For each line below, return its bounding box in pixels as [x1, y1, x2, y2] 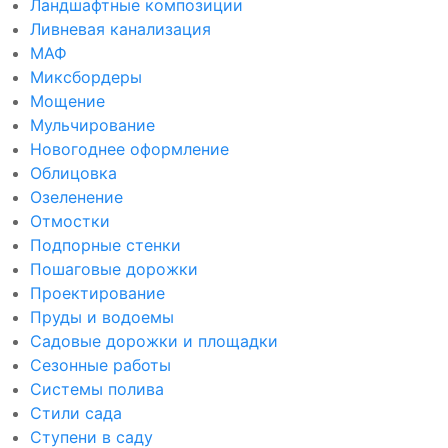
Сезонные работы [30, 355, 171, 375]
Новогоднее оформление [30, 139, 229, 159]
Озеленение [30, 187, 123, 207]
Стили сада [30, 403, 122, 423]
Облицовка [30, 163, 117, 183]
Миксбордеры [30, 67, 142, 87]
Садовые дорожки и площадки [30, 331, 278, 351]
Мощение [30, 91, 105, 111]
